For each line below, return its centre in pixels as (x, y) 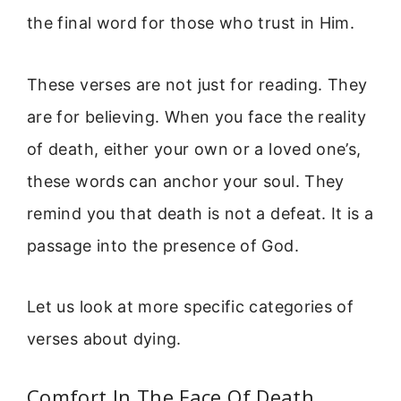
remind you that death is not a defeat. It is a (200, 213)
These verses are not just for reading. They (197, 84)
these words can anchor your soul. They (186, 181)
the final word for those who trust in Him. (191, 23)
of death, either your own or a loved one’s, (194, 149)
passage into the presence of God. (163, 245)
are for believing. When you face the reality (197, 116)
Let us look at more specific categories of (191, 307)
